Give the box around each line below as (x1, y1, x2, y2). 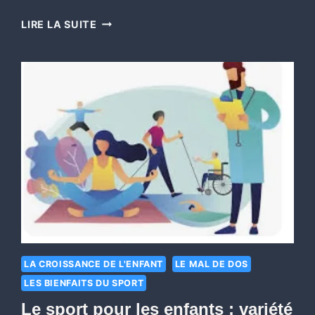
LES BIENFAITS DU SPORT (24, 278, 144, 289)
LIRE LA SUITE (21, 18, 97, 30)
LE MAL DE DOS (174, 259, 248, 270)
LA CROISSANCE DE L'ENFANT (24, 259, 164, 270)
